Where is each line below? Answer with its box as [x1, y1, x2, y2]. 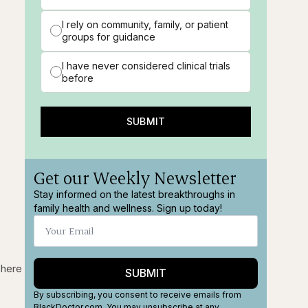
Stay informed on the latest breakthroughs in [34, 188, 236, 200]
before [62, 71, 94, 84]
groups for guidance [62, 30, 156, 43]
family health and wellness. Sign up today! [34, 201, 223, 214]
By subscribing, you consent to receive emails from [34, 289, 242, 300]
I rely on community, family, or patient [62, 18, 229, 30]
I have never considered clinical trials [62, 59, 231, 71]
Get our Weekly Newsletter [34, 166, 237, 188]
